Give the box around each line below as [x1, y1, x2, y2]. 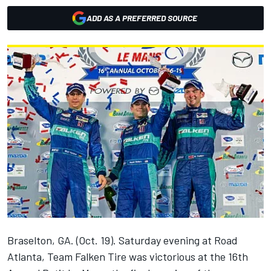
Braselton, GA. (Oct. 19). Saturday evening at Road [7, 233, 238, 247]
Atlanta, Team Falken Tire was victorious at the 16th [7, 250, 248, 264]
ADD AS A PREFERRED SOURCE [86, 13, 197, 23]
